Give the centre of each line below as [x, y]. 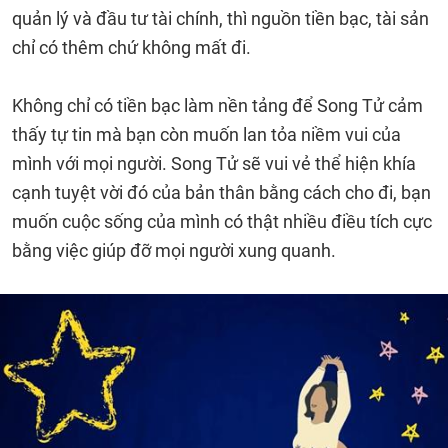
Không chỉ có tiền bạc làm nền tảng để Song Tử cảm [217, 105]
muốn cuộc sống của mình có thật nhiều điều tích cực [222, 221]
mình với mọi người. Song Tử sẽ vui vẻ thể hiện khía [214, 163]
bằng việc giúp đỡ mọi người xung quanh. [176, 250]
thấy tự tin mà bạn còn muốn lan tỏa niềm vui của [206, 134]
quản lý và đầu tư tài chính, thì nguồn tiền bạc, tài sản [220, 18]
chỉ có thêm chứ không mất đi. [133, 47]
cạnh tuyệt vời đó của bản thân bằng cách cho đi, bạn [221, 192]
